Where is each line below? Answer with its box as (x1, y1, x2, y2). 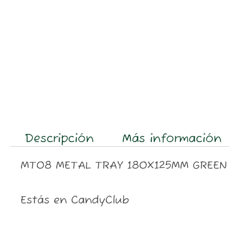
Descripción (24, 131, 94, 146)
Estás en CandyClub (20, 193, 129, 207)
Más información (122, 131, 222, 146)
